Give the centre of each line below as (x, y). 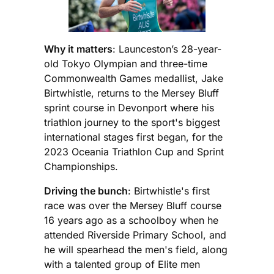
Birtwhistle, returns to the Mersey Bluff (131, 93)
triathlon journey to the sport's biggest (132, 122)
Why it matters (78, 49)
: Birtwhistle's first (169, 191)
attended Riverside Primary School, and (135, 235)
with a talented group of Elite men (122, 264)
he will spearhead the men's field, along (136, 249)
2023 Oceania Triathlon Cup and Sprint (134, 151)
